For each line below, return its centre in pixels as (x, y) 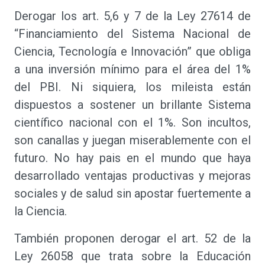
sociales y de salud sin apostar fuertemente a (132, 193)
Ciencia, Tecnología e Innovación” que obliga (132, 51)
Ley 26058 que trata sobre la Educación (132, 256)
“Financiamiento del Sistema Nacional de (132, 34)
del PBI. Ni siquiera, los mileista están (132, 87)
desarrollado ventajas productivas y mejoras (132, 176)
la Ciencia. (42, 211)
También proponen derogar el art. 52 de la (132, 238)
